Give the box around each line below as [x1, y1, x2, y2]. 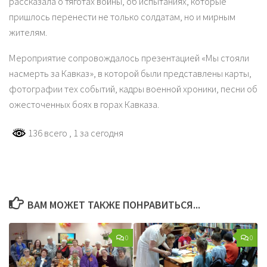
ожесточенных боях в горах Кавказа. [9, 98, 159, 111]
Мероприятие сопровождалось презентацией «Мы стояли [9, 52, 249, 65]
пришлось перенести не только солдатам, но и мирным [9, 11, 235, 24]
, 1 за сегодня [69, 126, 123, 139]
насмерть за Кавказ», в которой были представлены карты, [9, 67, 252, 80]
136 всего [26, 126, 69, 139]
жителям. [9, 26, 47, 39]
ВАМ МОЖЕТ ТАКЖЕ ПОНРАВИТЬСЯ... [27, 198, 200, 212]
